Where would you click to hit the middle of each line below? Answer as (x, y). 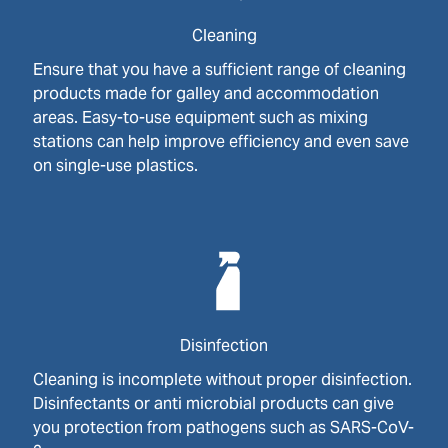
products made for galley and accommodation (205, 93)
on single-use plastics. (115, 165)
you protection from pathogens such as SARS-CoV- (223, 427)
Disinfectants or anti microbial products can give (213, 403)
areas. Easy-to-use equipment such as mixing (200, 117)
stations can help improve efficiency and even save (220, 141)
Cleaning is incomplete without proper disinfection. (222, 379)
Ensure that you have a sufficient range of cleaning (219, 69)
